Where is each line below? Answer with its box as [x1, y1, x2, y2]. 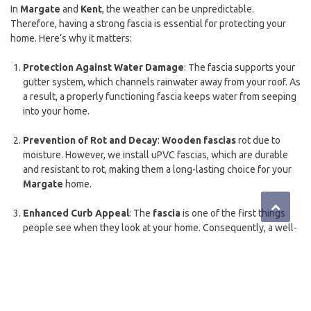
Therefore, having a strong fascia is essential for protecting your [10, 18, 286, 30]
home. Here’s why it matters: [10, 33, 132, 44]
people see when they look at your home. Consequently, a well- [22, 222, 297, 234]
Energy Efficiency [22, 280, 106, 292]
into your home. [22, 106, 90, 117]
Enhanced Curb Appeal [22, 208, 129, 219]
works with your [224, 280, 296, 292]
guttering [74, 295, 119, 307]
